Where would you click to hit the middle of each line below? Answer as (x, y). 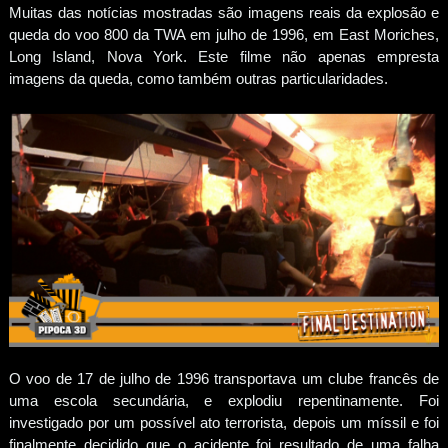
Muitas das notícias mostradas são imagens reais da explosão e (224, 12)
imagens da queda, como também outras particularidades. (200, 78)
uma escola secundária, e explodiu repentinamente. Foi (224, 400)
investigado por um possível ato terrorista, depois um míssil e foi (224, 422)
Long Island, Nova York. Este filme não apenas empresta (224, 56)
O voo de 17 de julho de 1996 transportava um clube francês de (224, 378)
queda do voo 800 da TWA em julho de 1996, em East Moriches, (224, 34)
